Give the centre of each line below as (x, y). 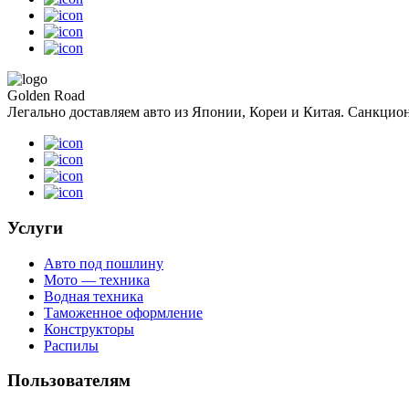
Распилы (71, 345)
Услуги (35, 228)
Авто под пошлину (104, 263)
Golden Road (46, 96)
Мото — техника (97, 279)
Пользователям (69, 381)
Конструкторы (89, 329)
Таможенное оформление (123, 312)
